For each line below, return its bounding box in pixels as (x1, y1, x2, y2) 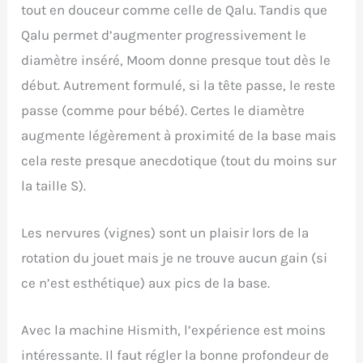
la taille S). (21, 177, 87, 194)
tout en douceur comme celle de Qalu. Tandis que (21, 2, 328, 19)
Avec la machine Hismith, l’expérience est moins (21, 322, 327, 339)
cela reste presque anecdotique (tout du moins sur (21, 152, 337, 169)
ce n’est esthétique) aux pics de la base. (21, 275, 271, 292)
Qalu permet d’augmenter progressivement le (21, 27, 307, 44)
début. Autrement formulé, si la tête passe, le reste (21, 77, 336, 94)
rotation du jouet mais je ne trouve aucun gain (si (21, 250, 328, 267)
